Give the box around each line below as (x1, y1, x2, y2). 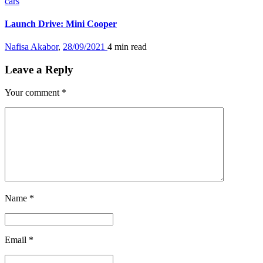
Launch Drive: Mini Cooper (5, 19, 117, 29)
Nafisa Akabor (5, 42, 58, 52)
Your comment (5, 87, 62, 97)
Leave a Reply (5, 63, 73, 76)
